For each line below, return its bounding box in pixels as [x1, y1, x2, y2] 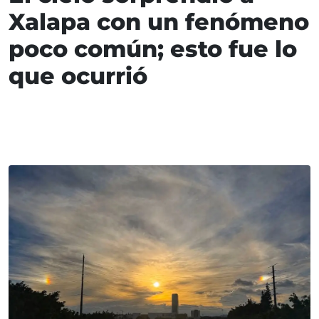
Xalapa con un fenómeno [9, 8, 309, 36]
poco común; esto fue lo [9, 35, 297, 63]
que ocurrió [9, 62, 147, 90]
